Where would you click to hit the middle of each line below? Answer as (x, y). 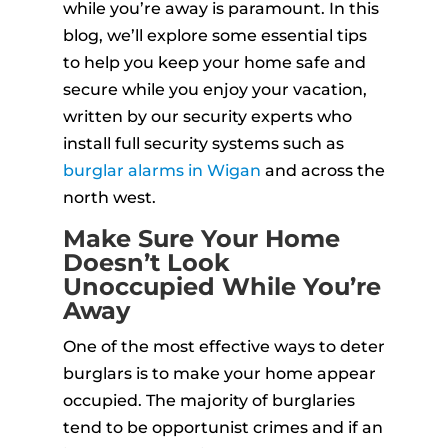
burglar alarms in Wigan (161, 170)
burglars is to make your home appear (219, 373)
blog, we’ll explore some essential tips (214, 35)
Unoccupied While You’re (221, 286)
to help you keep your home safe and (214, 62)
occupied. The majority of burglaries (208, 400)
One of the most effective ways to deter (223, 346)
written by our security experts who (207, 116)
